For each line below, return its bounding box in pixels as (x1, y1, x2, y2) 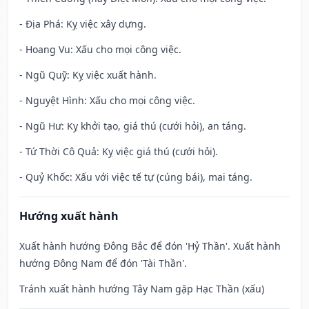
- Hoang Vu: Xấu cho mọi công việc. (19, 43, 181, 57)
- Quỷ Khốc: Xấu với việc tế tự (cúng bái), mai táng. (19, 170, 252, 184)
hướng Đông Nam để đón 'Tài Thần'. (19, 257, 187, 270)
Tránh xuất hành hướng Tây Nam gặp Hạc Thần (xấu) (19, 282, 264, 296)
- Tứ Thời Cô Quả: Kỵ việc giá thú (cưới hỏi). (19, 145, 218, 159)
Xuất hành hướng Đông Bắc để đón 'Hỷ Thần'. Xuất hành (19, 239, 281, 253)
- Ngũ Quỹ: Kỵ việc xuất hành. (19, 68, 157, 82)
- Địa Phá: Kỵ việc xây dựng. (19, 17, 146, 31)
